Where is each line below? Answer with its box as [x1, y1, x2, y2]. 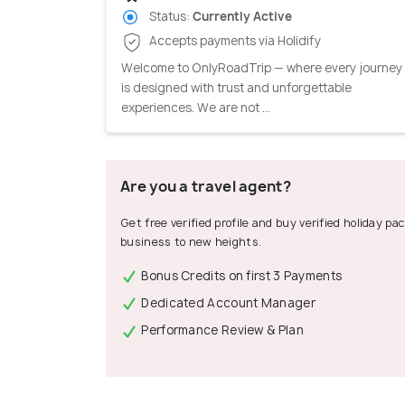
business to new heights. [120, 233, 262, 250]
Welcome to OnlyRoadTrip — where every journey [121, 59, 402, 76]
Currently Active [193, 8, 292, 24]
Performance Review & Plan [138, 322, 304, 339]
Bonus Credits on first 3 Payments [138, 267, 343, 284]
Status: [146, 8, 193, 24]
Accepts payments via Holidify [146, 33, 321, 50]
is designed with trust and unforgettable [121, 79, 352, 96]
